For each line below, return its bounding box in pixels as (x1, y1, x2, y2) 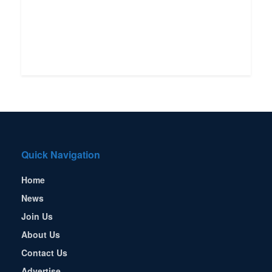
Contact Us (21, 246, 67, 259)
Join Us (21, 210, 53, 223)
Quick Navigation (21, 148, 100, 162)
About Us (21, 228, 60, 241)
